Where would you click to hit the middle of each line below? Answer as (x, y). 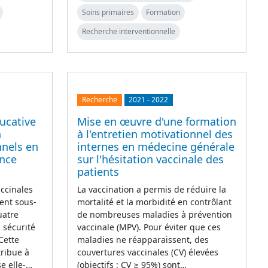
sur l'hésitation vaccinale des (150, 159)
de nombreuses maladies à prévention (155, 215)
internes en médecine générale (156, 147)
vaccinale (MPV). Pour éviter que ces (149, 227)
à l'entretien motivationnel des (155, 134)
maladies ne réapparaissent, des (143, 240)
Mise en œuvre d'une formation (157, 122)
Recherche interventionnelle (129, 31)
